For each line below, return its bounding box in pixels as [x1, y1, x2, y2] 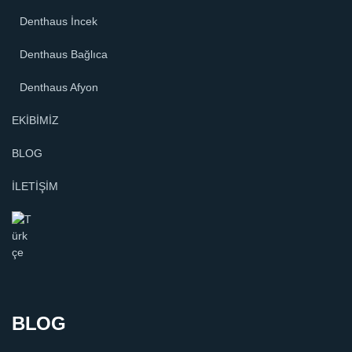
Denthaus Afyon [20, 81, 98, 94]
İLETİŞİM [12, 180, 58, 193]
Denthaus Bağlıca [20, 48, 108, 61]
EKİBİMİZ [12, 114, 59, 127]
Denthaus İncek [20, 15, 97, 28]
